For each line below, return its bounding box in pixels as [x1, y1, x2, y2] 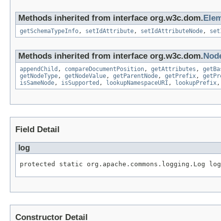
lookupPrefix [175, 79, 217, 87]
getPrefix [165, 73, 196, 80]
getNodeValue [65, 73, 106, 80]
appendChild [20, 66, 58, 73]
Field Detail [15, 125, 60, 135]
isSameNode [20, 79, 54, 87]
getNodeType [20, 73, 58, 80]
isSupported [61, 79, 99, 87]
